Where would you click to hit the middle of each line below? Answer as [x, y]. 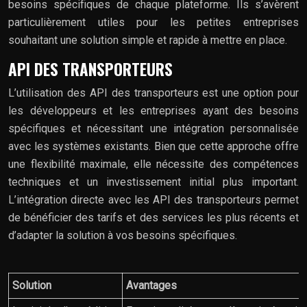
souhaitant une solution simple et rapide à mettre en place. [148, 40]
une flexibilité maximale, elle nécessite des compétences [153, 164]
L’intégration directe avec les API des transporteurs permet [153, 199]
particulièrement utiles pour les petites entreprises [153, 22]
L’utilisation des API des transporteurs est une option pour [153, 93]
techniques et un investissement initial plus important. [153, 182]
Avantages [151, 285]
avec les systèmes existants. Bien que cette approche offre [153, 146]
